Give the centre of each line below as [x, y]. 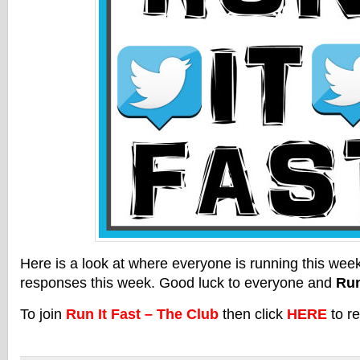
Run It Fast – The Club [142, 314]
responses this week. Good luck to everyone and [178, 283]
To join [43, 314]
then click [253, 314]
